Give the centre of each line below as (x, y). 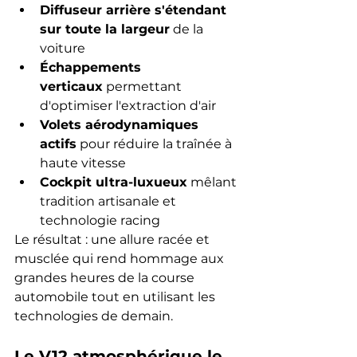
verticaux (71, 86)
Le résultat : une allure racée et (114, 239)
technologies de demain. (94, 316)
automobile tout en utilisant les (116, 296)
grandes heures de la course (106, 277)
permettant (144, 86)
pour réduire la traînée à (156, 143)
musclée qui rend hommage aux (121, 258)
